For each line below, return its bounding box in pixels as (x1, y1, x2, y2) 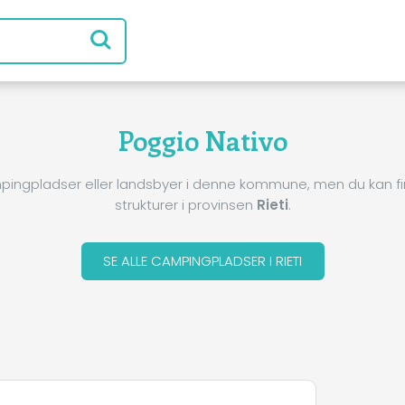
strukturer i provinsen (114, 194, 257, 214)
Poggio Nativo (118, 122, 287, 158)
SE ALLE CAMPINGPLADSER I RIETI (103, 251, 302, 271)
